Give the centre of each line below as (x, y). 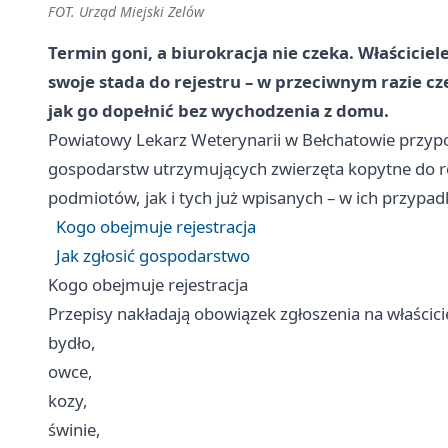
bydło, (72, 342)
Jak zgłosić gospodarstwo (153, 255)
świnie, (74, 429)
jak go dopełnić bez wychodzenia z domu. (218, 110)
